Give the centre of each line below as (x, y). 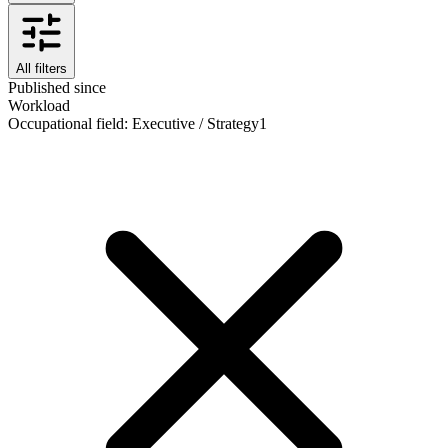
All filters (41, 68)
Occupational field (66, 123)
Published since (57, 87)
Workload (39, 105)
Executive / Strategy (195, 123)
